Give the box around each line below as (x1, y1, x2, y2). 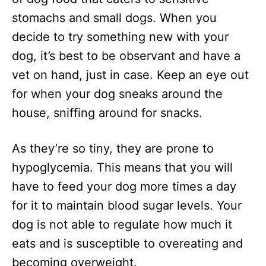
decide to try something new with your (12, 30, 229, 45)
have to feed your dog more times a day (12, 179, 236, 194)
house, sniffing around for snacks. (12, 106, 202, 121)
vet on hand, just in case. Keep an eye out (12, 68, 249, 83)
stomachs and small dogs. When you (12, 11, 217, 26)
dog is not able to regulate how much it (12, 217, 232, 232)
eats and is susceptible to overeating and (12, 236, 243, 251)
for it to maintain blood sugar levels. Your (12, 198, 242, 213)
